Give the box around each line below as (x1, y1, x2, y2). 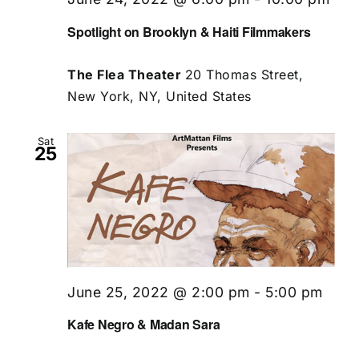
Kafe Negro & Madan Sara (67, 315, 220, 334)
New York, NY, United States (67, 87, 252, 104)
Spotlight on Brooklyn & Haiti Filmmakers (67, 22, 311, 41)
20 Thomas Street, (184, 66, 303, 83)
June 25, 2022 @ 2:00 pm (67, 283, 250, 301)
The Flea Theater (67, 66, 185, 83)
